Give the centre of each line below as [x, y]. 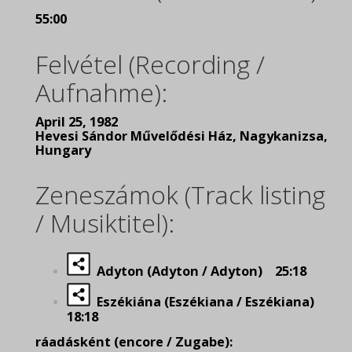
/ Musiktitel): [105, 223]
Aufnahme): [101, 92]
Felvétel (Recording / [150, 64]
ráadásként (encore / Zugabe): [134, 342]
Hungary [63, 150]
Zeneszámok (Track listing [180, 194]
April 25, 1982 [77, 122]
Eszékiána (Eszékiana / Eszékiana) [207, 302]
